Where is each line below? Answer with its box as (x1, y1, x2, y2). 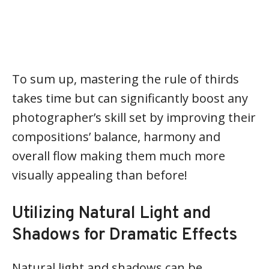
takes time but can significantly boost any (12, 90, 248, 106)
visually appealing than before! (12, 167, 187, 183)
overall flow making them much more (12, 148, 225, 164)
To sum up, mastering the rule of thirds (12, 71, 239, 87)
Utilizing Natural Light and (12, 203, 211, 225)
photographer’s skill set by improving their (12, 109, 256, 125)
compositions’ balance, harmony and (12, 128, 220, 145)
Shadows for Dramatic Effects (12, 225, 237, 246)
